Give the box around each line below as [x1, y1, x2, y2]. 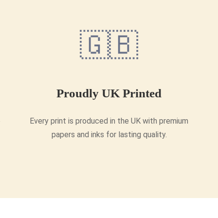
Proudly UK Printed [56, 87, 162, 100]
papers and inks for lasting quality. [51, 130, 167, 140]
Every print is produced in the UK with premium [30, 116, 188, 126]
